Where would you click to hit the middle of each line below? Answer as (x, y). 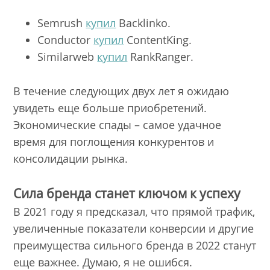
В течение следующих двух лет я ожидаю (121, 91)
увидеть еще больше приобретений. (110, 108)
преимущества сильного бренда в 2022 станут (135, 246)
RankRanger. (162, 56)
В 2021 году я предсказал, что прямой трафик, (134, 212)
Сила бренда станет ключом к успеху (129, 194)
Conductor (66, 39)
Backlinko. (145, 23)
